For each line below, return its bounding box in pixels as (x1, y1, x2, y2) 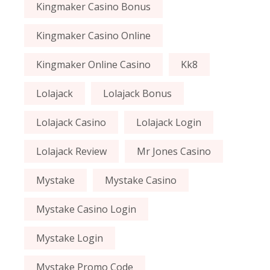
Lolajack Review (36, 145, 107, 159)
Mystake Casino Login (36, 202, 137, 216)
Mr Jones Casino (137, 145, 212, 159)
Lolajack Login (136, 116, 202, 130)
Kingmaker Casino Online (36, 29, 151, 43)
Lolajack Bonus (103, 87, 172, 101)
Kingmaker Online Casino (36, 58, 151, 72)
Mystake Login (36, 231, 104, 245)
